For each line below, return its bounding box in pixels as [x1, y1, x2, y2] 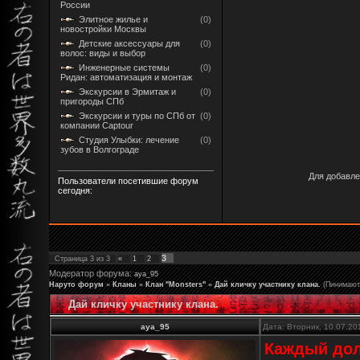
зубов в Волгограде [60, 144, 139, 154]
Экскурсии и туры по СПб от [79, 110, 195, 121]
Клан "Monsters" [145, 280, 206, 288]
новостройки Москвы [60, 23, 146, 34]
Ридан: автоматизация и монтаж [60, 72, 192, 82]
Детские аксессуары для [79, 38, 180, 48]
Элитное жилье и [79, 14, 148, 24]
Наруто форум [49, 280, 104, 288]
